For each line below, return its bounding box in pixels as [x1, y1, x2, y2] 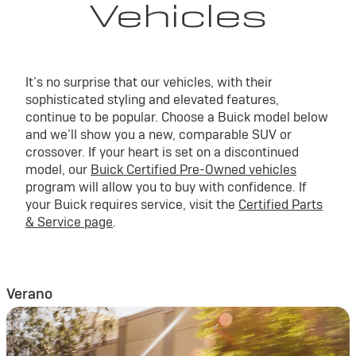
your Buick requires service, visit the [25, 196, 238, 213]
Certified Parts [238, 196, 323, 213]
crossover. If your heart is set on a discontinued [25, 144, 299, 161]
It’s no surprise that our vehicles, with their [25, 74, 273, 91]
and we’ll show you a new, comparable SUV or [25, 126, 292, 143]
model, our [25, 161, 91, 178]
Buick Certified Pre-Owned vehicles [91, 161, 296, 178]
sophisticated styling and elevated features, [25, 91, 279, 108]
